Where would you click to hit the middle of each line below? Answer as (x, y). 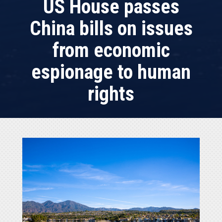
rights (111, 94)
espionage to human (111, 72)
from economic (111, 51)
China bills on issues (111, 29)
